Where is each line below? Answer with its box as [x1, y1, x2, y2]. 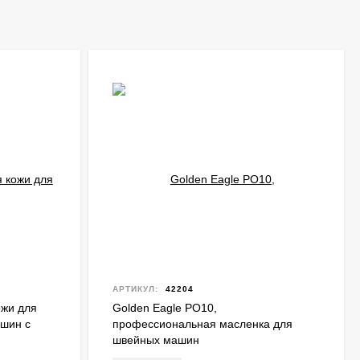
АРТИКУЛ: [112, 284, 158, 293]
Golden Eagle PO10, [112, 301, 217, 314]
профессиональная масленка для [112, 317, 292, 330]
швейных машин [112, 333, 199, 346]
